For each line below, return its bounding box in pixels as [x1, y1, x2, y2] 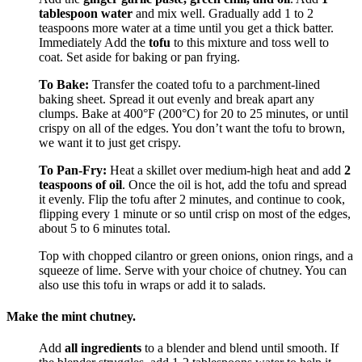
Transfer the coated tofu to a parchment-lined [89, 77, 320, 91]
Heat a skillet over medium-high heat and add [107, 162, 344, 177]
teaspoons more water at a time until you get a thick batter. [39, 20, 334, 35]
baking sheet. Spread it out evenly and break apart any [39, 91, 314, 106]
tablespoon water [39, 6, 133, 20]
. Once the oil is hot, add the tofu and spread [122, 177, 347, 192]
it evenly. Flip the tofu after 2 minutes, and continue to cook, [39, 192, 345, 206]
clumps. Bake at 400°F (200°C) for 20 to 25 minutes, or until [39, 106, 348, 120]
